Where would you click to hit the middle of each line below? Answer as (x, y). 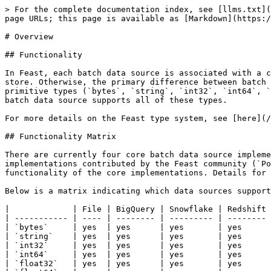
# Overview (29, 37)
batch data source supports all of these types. (116, 100)
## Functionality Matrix (60, 136)
